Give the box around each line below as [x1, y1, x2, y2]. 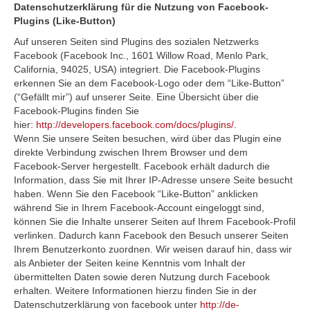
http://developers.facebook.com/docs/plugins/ [36, 119, 234, 130]
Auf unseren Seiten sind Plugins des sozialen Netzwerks [14, 36, 259, 47]
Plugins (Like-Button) [14, 15, 116, 26]
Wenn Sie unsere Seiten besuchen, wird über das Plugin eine [14, 133, 282, 144]
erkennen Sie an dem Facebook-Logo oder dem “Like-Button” [14, 77, 284, 89]
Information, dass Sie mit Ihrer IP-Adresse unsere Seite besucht [14, 174, 293, 185]
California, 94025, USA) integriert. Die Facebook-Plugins [14, 64, 260, 75]
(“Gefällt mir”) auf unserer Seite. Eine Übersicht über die [14, 91, 259, 102]
